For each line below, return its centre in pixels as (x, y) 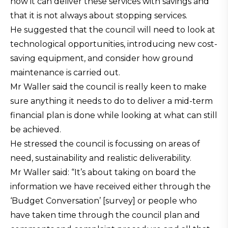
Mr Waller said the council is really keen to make (108, 87)
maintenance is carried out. (65, 73)
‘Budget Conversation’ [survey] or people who (104, 201)
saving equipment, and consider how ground (102, 58)
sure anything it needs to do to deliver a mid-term (111, 101)
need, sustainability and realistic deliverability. (101, 158)
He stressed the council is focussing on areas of (105, 144)
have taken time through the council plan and (105, 215)
